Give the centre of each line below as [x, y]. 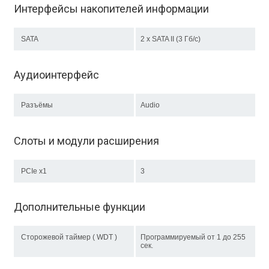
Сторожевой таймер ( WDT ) [69, 237]
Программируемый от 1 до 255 [193, 237]
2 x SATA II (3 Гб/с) [174, 39]
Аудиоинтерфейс [56, 75]
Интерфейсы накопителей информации [111, 9]
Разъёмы [37, 105]
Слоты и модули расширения [86, 141]
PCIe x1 [34, 171]
